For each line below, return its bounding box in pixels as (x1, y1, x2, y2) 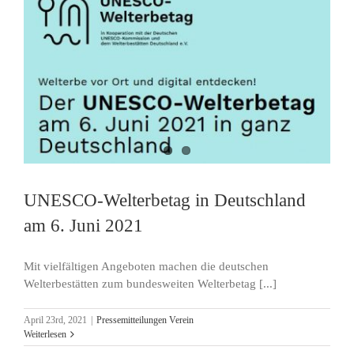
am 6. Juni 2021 (24, 214, 143, 235)
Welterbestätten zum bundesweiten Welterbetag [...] (24, 277, 277, 290)
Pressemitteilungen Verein (96, 314, 194, 326)
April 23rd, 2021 (24, 314, 87, 326)
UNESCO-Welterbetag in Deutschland (24, 189, 306, 210)
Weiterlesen (24, 328, 66, 340)
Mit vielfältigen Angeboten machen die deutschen (24, 259, 269, 273)
